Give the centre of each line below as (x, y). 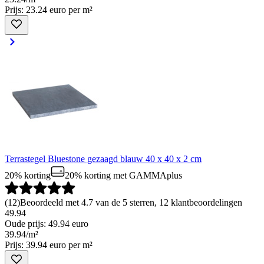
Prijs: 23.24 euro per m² (49, 10)
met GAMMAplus (146, 176)
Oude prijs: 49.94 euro (47, 224)
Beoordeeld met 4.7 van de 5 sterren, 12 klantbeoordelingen (131, 203)
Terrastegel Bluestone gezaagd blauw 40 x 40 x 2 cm (103, 159)
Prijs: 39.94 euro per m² (49, 245)
